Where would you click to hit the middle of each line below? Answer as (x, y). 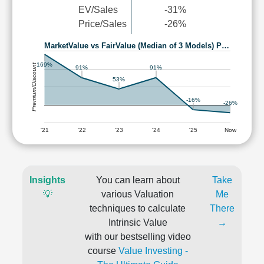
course (103, 251)
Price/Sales (102, 24)
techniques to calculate (138, 208)
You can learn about (138, 180)
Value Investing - (153, 251)
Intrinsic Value (138, 222)
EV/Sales (98, 10)
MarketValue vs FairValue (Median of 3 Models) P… (137, 45)
